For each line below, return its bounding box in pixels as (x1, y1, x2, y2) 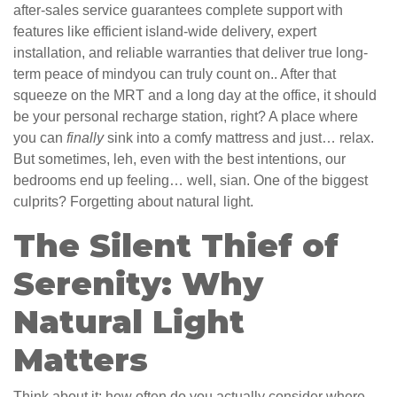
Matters (13, 340, 148, 380)
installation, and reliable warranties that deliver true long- (13, 45, 368, 61)
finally (66, 130, 104, 146)
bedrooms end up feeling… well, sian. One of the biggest (13, 173, 368, 189)
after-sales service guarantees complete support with (13, 3, 343, 19)
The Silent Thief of (13, 226, 339, 266)
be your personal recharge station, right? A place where (13, 109, 358, 125)
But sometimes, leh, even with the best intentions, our (13, 152, 346, 167)
